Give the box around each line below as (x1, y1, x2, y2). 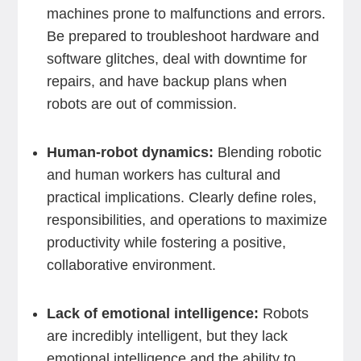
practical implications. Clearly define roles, (46, 189, 317, 205)
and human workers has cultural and (46, 167, 280, 183)
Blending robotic (213, 144, 322, 160)
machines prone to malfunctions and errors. (46, 6, 326, 22)
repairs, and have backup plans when (46, 73, 287, 89)
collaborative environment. (46, 257, 216, 273)
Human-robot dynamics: (46, 144, 214, 160)
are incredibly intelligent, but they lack (46, 328, 288, 344)
